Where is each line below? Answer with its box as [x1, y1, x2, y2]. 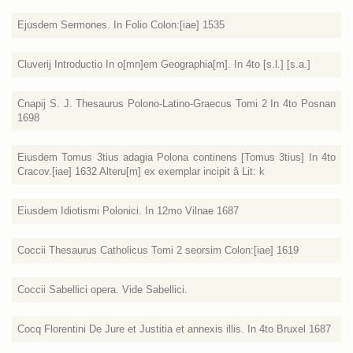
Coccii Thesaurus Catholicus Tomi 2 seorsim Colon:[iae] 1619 [17, 244, 299, 256]
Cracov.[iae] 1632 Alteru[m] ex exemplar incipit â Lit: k [17, 165, 265, 177]
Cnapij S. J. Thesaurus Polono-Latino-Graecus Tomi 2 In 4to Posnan [17, 98, 336, 110]
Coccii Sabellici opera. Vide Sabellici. [17, 284, 188, 295]
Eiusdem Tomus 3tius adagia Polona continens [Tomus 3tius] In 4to [17, 151, 336, 163]
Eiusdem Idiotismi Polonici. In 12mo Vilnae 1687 [17, 205, 239, 217]
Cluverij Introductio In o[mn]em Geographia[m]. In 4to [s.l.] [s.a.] [17, 58, 310, 70]
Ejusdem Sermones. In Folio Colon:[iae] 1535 [17, 19, 225, 31]
